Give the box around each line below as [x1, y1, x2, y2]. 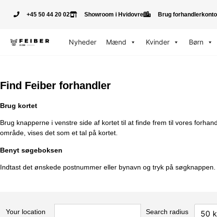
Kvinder [145, 38, 170, 46]
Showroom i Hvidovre [84, 11, 143, 18]
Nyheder [68, 38, 96, 46]
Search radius [146, 207, 188, 216]
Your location [6, 207, 46, 216]
